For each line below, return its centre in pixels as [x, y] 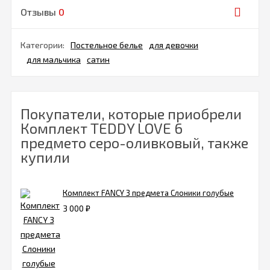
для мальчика [54, 60]
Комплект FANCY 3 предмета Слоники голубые [148, 193]
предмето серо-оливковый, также [134, 143]
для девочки [174, 45]
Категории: [42, 45]
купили [45, 157]
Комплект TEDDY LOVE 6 [102, 128]
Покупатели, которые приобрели [131, 114]
